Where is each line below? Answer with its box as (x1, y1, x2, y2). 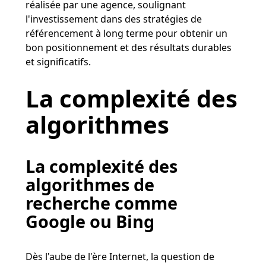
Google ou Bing (25, 209, 154, 233)
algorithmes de (25, 172, 154, 196)
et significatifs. (25, 55, 91, 68)
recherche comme (25, 191, 178, 214)
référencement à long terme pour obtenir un (25, 26, 227, 40)
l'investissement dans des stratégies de (25, 12, 202, 26)
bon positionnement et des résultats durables (25, 40, 232, 54)
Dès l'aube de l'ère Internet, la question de (25, 249, 214, 263)
